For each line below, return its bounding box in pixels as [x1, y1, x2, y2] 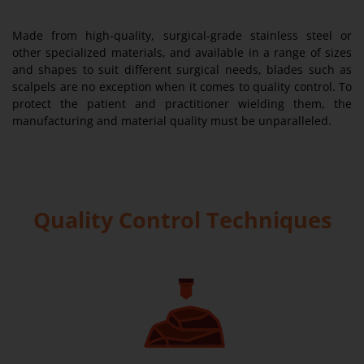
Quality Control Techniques [32, 205, 331, 236]
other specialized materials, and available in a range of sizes [12, 45, 352, 61]
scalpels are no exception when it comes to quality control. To [12, 79, 352, 95]
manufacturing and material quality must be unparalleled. [12, 113, 335, 129]
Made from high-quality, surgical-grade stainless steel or [12, 28, 352, 44]
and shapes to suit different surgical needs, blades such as [12, 62, 352, 78]
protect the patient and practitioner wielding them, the [12, 96, 352, 112]
